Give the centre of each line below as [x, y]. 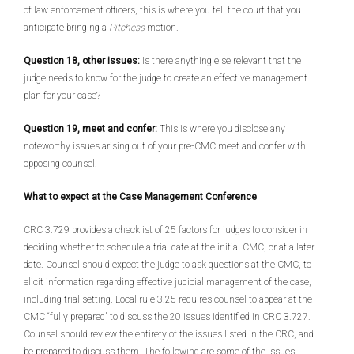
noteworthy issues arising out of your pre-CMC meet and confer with [165, 146]
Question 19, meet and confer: [92, 129]
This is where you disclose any [222, 129]
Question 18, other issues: [83, 61]
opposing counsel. [60, 164]
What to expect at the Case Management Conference [140, 197]
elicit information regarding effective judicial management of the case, [168, 282]
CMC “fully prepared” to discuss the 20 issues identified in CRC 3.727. [167, 317]
